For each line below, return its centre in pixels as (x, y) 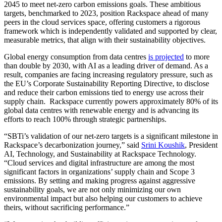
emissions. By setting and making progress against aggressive (100, 180)
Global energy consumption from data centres (76, 56)
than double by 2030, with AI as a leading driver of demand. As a (106, 65)
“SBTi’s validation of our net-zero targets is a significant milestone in (111, 136)
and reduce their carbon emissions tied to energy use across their (104, 92)
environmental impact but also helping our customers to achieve (103, 198)
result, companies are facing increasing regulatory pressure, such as (108, 74)
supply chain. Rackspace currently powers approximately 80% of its (111, 101)
